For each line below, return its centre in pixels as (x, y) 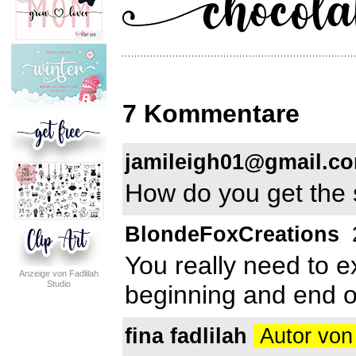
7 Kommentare (211, 114)
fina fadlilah (186, 336)
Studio (59, 284)
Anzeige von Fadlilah (59, 273)
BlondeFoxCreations (232, 234)
